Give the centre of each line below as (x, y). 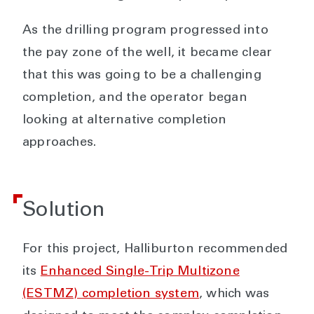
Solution (64, 212)
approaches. (60, 143)
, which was (234, 295)
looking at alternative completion (125, 121)
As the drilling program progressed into (145, 31)
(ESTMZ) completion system (111, 295)
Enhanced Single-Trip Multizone (140, 272)
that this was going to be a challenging (142, 76)
